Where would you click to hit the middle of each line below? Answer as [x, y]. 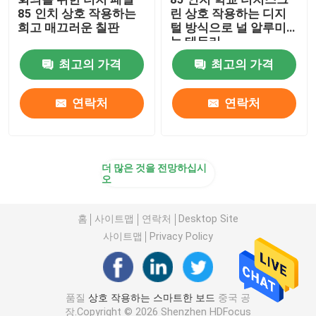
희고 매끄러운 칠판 [69, 27]
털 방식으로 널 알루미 [229, 27]
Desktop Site [209, 219]
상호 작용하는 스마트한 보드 [151, 298]
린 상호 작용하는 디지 [229, 13]
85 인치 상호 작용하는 [77, 13]
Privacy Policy [182, 237]
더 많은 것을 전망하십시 [154, 168]
